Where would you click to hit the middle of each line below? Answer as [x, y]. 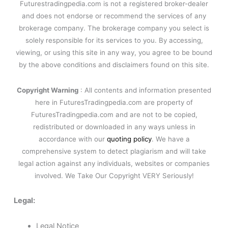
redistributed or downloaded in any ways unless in [114, 126]
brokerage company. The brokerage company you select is [114, 28]
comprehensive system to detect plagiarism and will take [114, 151]
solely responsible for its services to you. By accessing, [114, 40]
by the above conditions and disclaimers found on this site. [114, 65]
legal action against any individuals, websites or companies [114, 163]
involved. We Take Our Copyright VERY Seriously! [114, 175]
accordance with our [73, 139]
